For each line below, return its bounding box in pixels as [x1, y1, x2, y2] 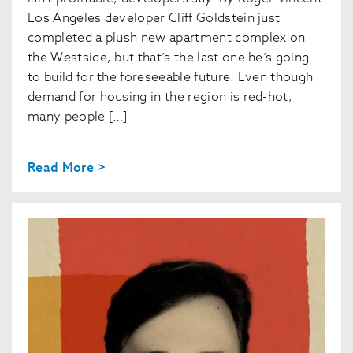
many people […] [28, 107, 128, 127]
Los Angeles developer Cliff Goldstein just [28, 9, 281, 28]
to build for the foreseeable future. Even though [28, 68, 314, 87]
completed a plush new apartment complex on [28, 28, 306, 48]
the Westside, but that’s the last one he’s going [28, 48, 310, 68]
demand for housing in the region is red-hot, [28, 87, 293, 107]
